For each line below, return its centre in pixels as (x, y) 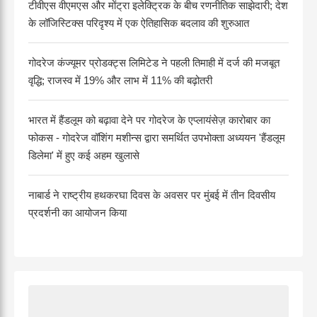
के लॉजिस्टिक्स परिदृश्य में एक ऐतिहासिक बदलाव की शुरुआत (139, 23)
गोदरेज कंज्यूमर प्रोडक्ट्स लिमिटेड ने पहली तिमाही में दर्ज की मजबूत (154, 62)
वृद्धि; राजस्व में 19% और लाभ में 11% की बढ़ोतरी (120, 80)
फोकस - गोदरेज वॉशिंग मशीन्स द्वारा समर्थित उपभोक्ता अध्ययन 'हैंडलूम (157, 137)
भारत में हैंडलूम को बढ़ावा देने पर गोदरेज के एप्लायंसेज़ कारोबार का (149, 120)
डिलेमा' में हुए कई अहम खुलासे (84, 155)
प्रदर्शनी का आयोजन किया (77, 212)
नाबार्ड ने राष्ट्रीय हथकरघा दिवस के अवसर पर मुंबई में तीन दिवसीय (152, 195)
